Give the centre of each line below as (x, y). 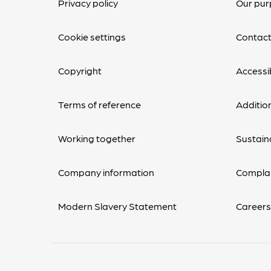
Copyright (80, 70)
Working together (97, 138)
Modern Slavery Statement (117, 206)
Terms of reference (100, 104)
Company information (106, 172)
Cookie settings (92, 37)
